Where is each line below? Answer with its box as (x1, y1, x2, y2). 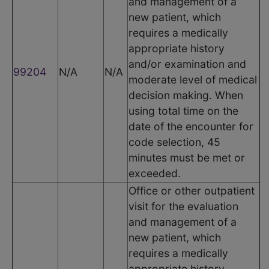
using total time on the (128, 104, 238, 117)
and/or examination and (128, 57, 246, 70)
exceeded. (128, 166, 181, 180)
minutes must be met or (128, 151, 245, 164)
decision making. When (128, 88, 243, 101)
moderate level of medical (128, 73, 257, 86)
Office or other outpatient (128, 184, 255, 197)
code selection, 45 (128, 135, 220, 148)
